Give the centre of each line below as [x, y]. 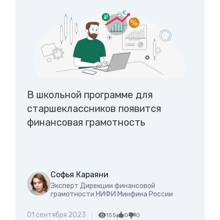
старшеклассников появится [94, 108]
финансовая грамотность [86, 122]
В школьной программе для [90, 95]
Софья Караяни [79, 174]
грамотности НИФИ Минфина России [111, 194]
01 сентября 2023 [56, 215]
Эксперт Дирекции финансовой [103, 186]
